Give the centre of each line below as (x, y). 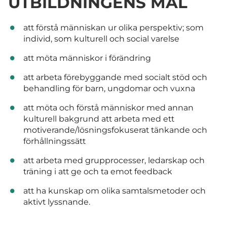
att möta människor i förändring (87, 58)
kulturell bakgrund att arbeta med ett (99, 119)
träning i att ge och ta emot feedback (98, 172)
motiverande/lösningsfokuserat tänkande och (115, 130)
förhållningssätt (54, 141)
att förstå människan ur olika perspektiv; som (113, 28)
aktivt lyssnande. (56, 202)
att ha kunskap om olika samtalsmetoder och (114, 191)
